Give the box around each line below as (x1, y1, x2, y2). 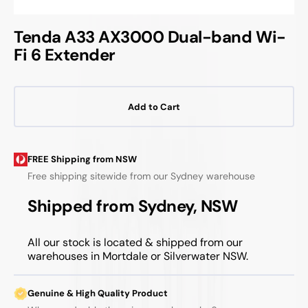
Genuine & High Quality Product (27, 287, 168, 299)
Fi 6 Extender (14, 44, 115, 65)
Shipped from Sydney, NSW (27, 195, 238, 217)
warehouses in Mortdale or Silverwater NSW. (27, 248, 248, 263)
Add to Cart (128, 100, 180, 113)
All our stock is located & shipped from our (27, 234, 243, 250)
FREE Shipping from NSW (27, 153, 137, 165)
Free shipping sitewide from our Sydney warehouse (27, 170, 255, 182)
